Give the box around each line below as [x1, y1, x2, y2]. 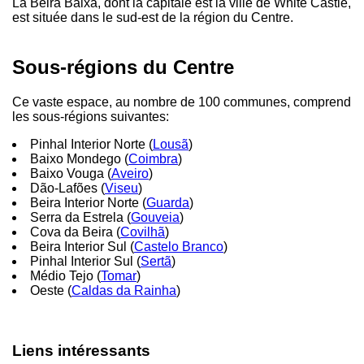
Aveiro [111, 166, 149, 180]
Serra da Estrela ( [30, 210, 131, 224]
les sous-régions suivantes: [12, 109, 169, 123]
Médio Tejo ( [30, 268, 101, 283]
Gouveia [131, 210, 180, 224]
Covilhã [120, 224, 165, 239]
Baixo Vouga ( [30, 166, 111, 180]
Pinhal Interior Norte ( [30, 136, 153, 151]
